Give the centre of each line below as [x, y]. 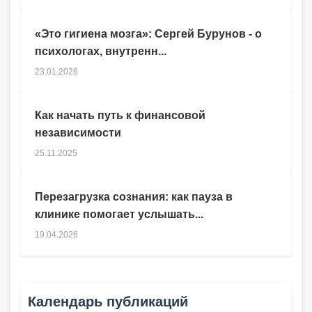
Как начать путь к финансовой [120, 116]
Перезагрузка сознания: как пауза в [134, 197]
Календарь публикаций [108, 302]
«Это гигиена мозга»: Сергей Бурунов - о [148, 34]
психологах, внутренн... [101, 52]
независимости [78, 133]
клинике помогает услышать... [119, 214]
